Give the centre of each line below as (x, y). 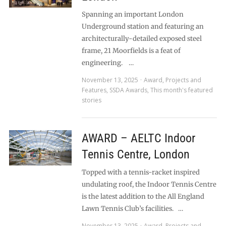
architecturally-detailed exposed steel (142, 39)
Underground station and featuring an (143, 26)
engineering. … (107, 63)
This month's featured (181, 90)
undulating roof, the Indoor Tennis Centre (149, 184)
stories (91, 100)
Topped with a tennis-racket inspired (140, 172)
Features (94, 90)
